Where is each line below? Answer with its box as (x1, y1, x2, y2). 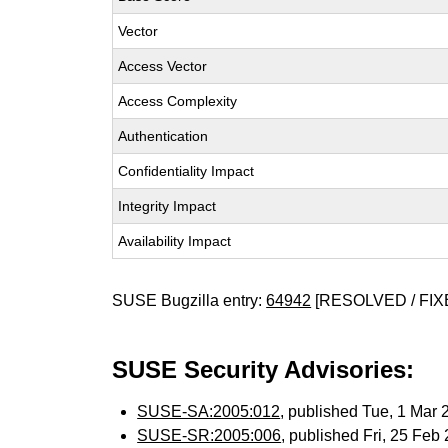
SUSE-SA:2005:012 (137, 403, 281, 420)
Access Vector (118, 58, 208, 74)
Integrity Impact (118, 198, 217, 214)
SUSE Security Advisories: (112, 356, 415, 383)
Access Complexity (118, 93, 238, 109)
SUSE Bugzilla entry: (112, 292, 267, 309)
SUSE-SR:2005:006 (137, 427, 282, 444)
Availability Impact (118, 233, 232, 249)
